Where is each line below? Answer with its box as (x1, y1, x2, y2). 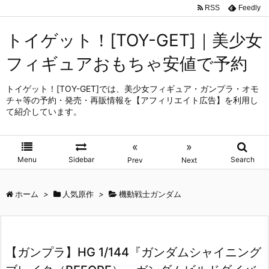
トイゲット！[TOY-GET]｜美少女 (6, 30, 262, 50)
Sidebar (68, 155, 94, 164)
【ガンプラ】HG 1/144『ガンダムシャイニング (5, 245, 261, 259)
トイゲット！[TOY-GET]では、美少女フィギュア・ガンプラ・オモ (6, 83, 259, 94)
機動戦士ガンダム (119, 189, 181, 199)
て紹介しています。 (6, 106, 82, 116)
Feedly (238, 3, 261, 12)
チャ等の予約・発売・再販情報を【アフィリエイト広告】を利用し (6, 95, 258, 105)
